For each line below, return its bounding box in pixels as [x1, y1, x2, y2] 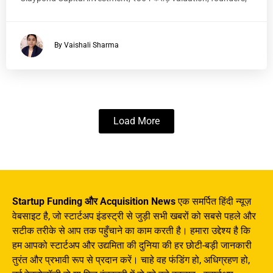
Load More [113, 115, 160, 127]
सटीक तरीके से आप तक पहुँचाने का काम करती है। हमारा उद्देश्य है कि [12, 225, 250, 237]
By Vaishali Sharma [54, 41, 119, 50]
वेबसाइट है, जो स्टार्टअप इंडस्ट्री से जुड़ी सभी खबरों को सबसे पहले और [12, 210, 256, 222]
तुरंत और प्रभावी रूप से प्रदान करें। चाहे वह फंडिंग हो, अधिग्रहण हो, [12, 254, 250, 266]
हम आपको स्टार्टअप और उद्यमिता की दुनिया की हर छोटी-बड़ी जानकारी [12, 239, 252, 252]
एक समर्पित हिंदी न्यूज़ [175, 196, 251, 208]
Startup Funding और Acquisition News [12, 196, 175, 208]
